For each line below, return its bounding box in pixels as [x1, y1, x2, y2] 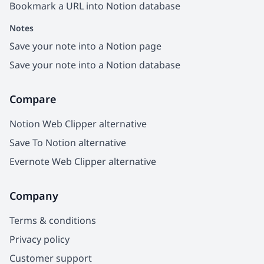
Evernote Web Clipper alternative [9, 154, 156, 168]
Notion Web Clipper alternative [9, 117, 147, 130]
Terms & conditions [9, 213, 96, 227]
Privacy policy [9, 232, 70, 246]
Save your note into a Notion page [9, 39, 161, 52]
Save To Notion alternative [9, 136, 126, 149]
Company [9, 188, 58, 203]
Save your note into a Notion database [9, 58, 180, 71]
